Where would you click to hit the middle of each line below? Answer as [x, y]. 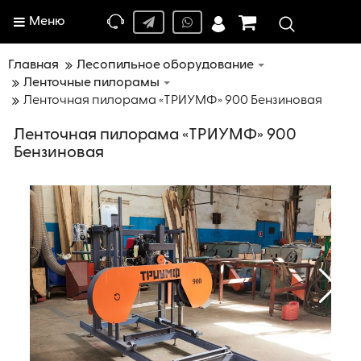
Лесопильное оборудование [165, 65]
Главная [33, 65]
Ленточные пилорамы [91, 83]
